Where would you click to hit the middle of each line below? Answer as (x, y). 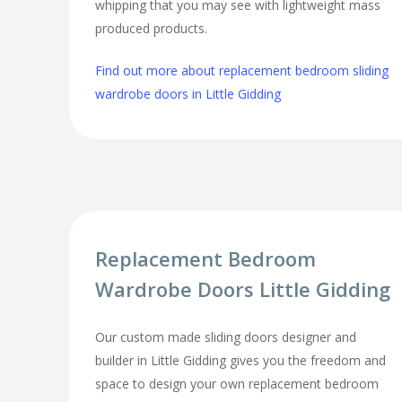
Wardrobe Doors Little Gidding (243, 288)
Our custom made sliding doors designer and (226, 336)
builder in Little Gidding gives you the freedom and (241, 360)
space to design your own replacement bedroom (237, 383)
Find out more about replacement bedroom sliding (242, 71)
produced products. (152, 29)
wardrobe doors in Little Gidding (188, 94)
